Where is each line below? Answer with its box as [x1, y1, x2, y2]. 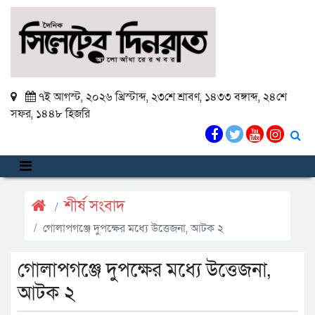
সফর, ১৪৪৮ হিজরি [11, 106, 90, 122]
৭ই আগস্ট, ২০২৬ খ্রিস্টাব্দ [39, 89, 146, 105]
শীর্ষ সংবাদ [64, 196, 125, 217]
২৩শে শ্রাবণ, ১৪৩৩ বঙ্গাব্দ [151, 89, 258, 105]
